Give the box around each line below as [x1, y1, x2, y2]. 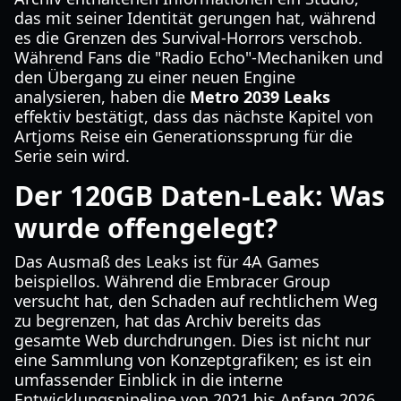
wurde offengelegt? [14, 209, 277, 246]
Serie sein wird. [14, 145, 130, 166]
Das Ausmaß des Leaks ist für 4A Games [14, 251, 320, 272]
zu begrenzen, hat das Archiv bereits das [14, 310, 321, 331]
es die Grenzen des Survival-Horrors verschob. [14, 27, 363, 48]
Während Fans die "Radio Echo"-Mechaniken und [14, 47, 383, 68]
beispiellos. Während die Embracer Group [14, 270, 330, 292]
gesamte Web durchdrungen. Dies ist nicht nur [14, 329, 371, 351]
